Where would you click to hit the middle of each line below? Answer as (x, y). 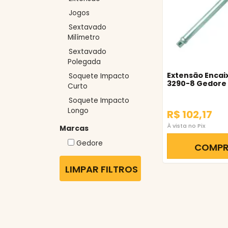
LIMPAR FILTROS (102, 169)
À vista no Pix (186, 126)
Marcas (74, 128)
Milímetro (84, 37)
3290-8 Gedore (197, 83)
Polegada (84, 62)
